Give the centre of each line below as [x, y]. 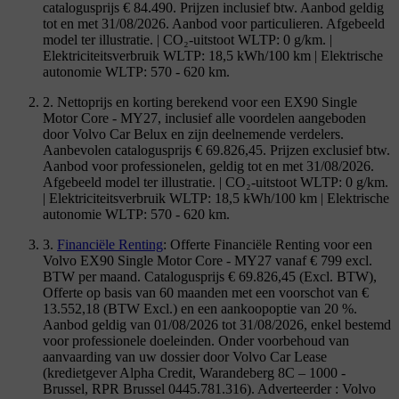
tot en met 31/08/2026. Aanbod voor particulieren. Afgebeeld [214, 23]
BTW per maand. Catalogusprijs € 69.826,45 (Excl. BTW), [210, 276]
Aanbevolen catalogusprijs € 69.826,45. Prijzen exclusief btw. [216, 150]
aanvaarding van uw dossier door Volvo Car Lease [185, 356]
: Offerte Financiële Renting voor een [268, 244]
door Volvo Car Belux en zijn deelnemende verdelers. [193, 134]
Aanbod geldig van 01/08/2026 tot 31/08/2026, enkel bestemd [217, 324]
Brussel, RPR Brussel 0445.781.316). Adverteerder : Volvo [209, 388]
